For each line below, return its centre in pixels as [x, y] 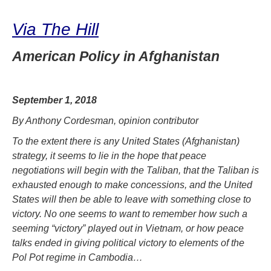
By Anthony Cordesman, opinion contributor [105, 120]
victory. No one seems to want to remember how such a [130, 214]
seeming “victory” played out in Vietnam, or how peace [128, 228]
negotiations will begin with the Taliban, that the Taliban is [135, 170]
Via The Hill [55, 29]
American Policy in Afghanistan [116, 56]
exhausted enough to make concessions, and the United [132, 184]
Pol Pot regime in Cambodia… [77, 257]
